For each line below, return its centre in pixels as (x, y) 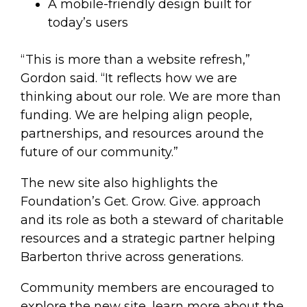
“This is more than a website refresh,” (135, 60)
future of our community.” (99, 152)
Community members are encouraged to (147, 288)
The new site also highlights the (119, 183)
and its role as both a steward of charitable (152, 220)
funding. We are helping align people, (136, 115)
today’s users (88, 23)
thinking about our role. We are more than (151, 97)
